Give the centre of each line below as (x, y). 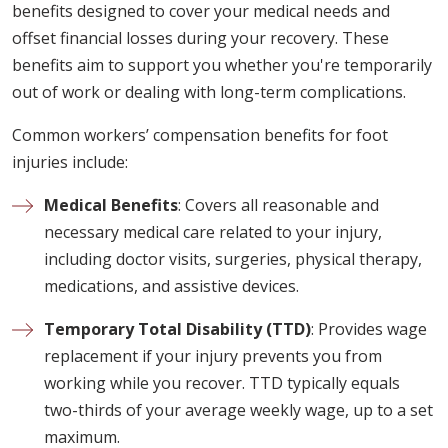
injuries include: (70, 162)
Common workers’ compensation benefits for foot (200, 135)
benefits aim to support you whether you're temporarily (222, 65)
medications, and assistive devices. (171, 286)
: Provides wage (369, 329)
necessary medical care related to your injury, (213, 232)
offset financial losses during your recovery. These (200, 38)
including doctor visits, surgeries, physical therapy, (233, 259)
